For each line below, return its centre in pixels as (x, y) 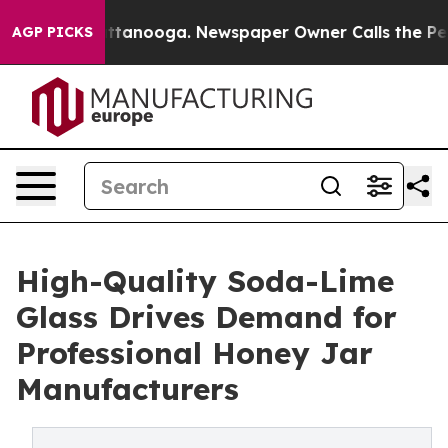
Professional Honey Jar (194, 353)
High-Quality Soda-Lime (205, 281)
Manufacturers (127, 389)
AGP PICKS (52, 32)
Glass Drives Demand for (206, 317)
